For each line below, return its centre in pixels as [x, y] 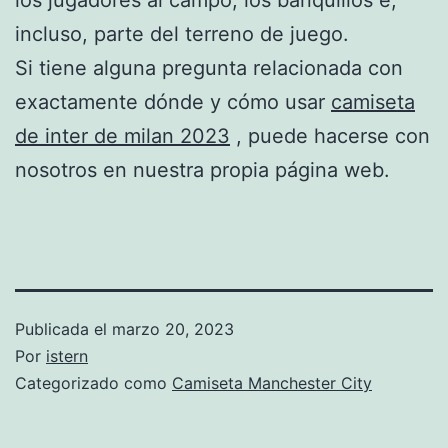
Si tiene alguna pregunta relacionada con [209, 67]
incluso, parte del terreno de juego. [182, 33]
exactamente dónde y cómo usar [173, 101]
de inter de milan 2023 [122, 135]
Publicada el [63, 328]
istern [67, 355]
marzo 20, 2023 [173, 328]
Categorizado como [93, 382]
